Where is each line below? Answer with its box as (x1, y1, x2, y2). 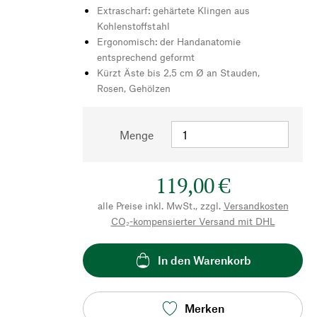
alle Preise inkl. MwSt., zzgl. (97, 199, 221, 212)
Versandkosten (223, 199, 289, 212)
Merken (184, 301, 224, 316)
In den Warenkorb (157, 253, 251, 267)
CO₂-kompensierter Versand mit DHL (110, 214, 275, 227)
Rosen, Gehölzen (97, 81, 171, 94)
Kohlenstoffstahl (97, 19, 170, 32)
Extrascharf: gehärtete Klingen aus (97, 4, 250, 16)
